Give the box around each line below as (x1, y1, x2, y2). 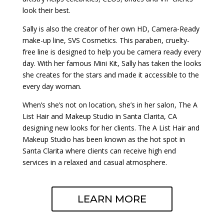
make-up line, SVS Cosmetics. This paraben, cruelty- (22, 35, 189, 45)
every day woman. (22, 81, 81, 91)
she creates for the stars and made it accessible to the (22, 70, 199, 80)
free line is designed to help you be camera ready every (22, 47, 201, 57)
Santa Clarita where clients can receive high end (22, 146, 176, 156)
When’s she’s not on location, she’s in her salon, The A (22, 100, 197, 110)
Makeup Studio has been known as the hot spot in (22, 134, 185, 144)
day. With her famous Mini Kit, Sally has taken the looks (22, 58, 201, 68)
